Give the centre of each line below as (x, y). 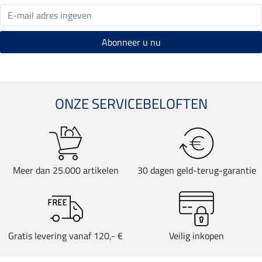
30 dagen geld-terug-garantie (196, 170)
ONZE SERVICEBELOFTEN (131, 104)
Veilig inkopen (196, 236)
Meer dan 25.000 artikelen (65, 170)
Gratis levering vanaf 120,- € (65, 236)
